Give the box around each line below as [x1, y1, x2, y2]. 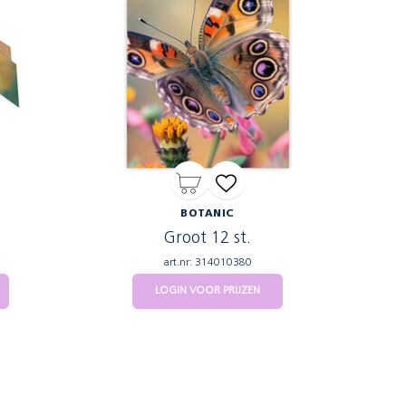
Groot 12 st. [164, 230, 251, 247]
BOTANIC [180, 209, 235, 219]
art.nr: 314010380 [163, 257, 252, 268]
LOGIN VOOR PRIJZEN [155, 285, 260, 296]
